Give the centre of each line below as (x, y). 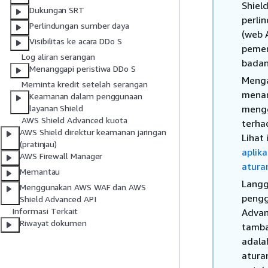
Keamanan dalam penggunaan (86, 96)
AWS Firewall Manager (61, 156)
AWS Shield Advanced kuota (74, 120)
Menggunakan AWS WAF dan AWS (83, 187)
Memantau (40, 172)
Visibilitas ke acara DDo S (76, 41)
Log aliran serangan (58, 57)
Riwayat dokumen (53, 223)
